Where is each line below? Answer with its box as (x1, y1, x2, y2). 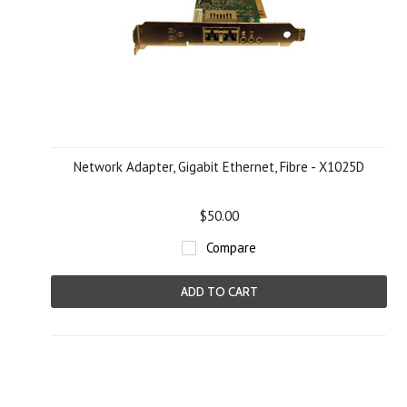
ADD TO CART (180, 284, 258, 299)
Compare (206, 239, 256, 256)
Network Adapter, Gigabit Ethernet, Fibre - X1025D (74, 158, 364, 175)
